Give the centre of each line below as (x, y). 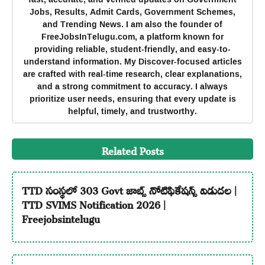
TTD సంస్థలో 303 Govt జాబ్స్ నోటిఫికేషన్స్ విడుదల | (129, 188)
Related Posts (132, 149)
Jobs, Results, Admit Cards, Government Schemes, (132, 11)
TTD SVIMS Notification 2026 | (93, 203)
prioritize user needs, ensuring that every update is (132, 98)
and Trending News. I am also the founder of (132, 24)
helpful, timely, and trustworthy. (132, 111)
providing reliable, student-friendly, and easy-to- (132, 49)
